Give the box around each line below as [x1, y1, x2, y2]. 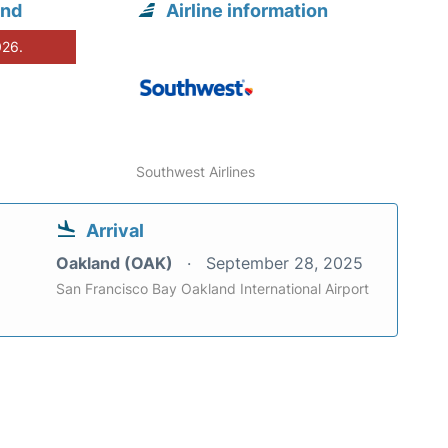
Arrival [86, 219, 144, 241]
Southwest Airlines [136, 162, 256, 180]
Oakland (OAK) [56, 252, 177, 273]
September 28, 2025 [206, 252, 363, 273]
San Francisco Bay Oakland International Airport [56, 279, 369, 297]
